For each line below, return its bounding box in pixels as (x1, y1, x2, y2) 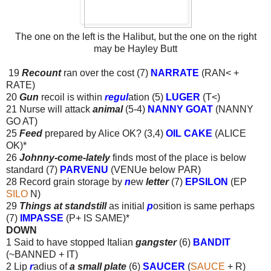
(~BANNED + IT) (6, 249, 78, 260)
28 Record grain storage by (6, 176, 125, 187)
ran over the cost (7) (64, 67, 151, 78)
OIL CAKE (166, 128, 212, 139)
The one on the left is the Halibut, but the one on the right (15, 31, 256, 42)
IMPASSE (20, 212, 64, 223)
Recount (22, 67, 64, 78)
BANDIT (193, 237, 230, 247)
